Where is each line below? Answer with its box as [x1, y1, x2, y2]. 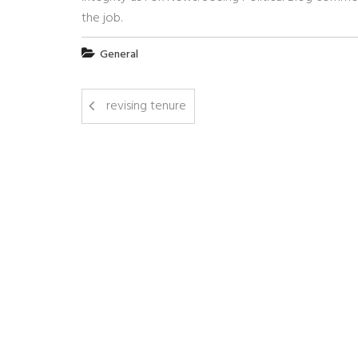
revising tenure [106, 96, 186, 117]
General [100, 46, 138, 64]
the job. [82, 8, 122, 29]
